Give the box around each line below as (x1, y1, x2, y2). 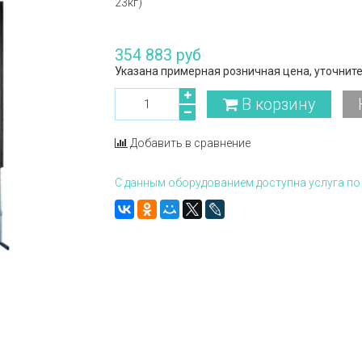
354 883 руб (115, 46, 202, 65)
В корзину (241, 95, 315, 114)
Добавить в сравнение (130, 137, 251, 149)
